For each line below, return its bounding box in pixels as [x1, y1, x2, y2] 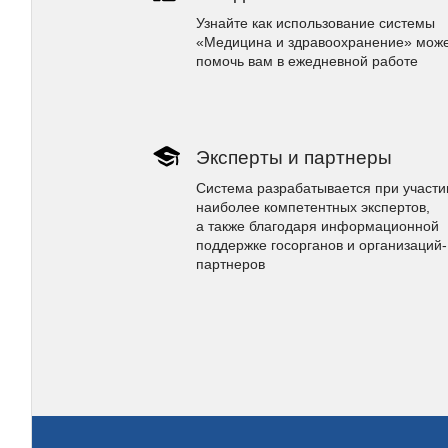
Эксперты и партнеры [196, 147, 392, 168]
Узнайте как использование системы [196, 15, 435, 31]
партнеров [196, 256, 265, 272]
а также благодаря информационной [196, 218, 439, 234]
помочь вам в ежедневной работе [196, 53, 418, 69]
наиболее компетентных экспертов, [196, 199, 430, 215]
